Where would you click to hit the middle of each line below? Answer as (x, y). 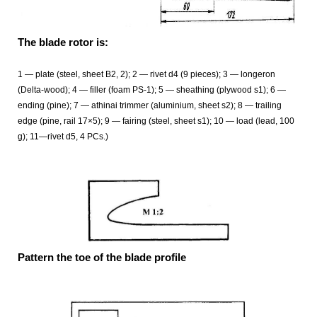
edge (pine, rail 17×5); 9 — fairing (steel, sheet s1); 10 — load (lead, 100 (156, 121)
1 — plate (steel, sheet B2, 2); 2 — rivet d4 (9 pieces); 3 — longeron (146, 75)
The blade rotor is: (63, 42)
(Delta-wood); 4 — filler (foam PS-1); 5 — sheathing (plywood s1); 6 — (152, 90)
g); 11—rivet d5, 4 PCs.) (63, 137)
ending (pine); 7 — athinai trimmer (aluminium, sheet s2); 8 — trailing (150, 106)
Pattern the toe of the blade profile (102, 257)
